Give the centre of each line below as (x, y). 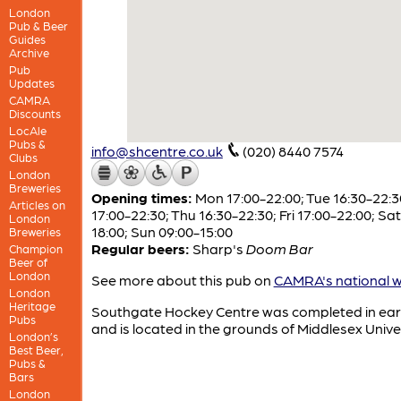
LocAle (27, 130)
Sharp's (219, 248)
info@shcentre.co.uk (157, 150)
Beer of (28, 261)
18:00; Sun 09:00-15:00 (162, 231)
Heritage (32, 305)
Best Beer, (36, 349)
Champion (35, 248)
